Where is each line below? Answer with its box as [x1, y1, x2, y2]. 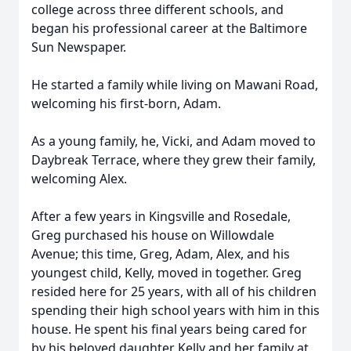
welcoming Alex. [31, 170, 127, 187]
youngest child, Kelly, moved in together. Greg [31, 264, 302, 281]
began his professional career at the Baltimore [31, 20, 307, 37]
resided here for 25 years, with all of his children [31, 283, 317, 300]
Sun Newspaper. [31, 38, 126, 56]
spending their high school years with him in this [31, 302, 320, 319]
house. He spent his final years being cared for [31, 320, 307, 338]
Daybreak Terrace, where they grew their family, [31, 151, 316, 168]
